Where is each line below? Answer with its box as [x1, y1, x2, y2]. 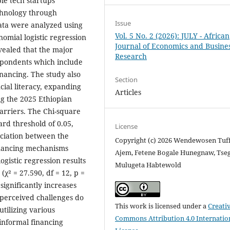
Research [115, 51, 147, 62]
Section [115, 75, 138, 85]
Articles [115, 87, 142, 98]
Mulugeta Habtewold [115, 160, 182, 170]
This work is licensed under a [115, 201, 208, 211]
